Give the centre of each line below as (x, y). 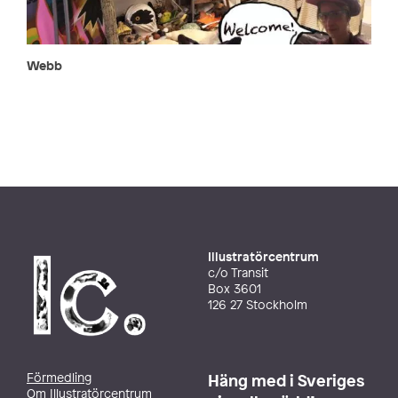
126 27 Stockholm (258, 304)
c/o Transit (238, 272)
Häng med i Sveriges (287, 381)
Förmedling (59, 378)
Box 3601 (235, 288)
